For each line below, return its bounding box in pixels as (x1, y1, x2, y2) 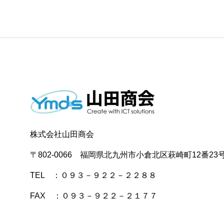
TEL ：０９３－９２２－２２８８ (30, 171, 156, 179)
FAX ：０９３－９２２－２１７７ (30, 191, 157, 200)
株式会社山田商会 (30, 130, 94, 138)
